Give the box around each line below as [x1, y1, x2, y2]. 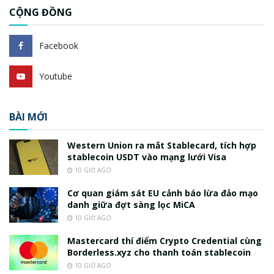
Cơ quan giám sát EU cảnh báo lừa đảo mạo [67, 187, 258, 199]
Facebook [39, 40, 78, 52]
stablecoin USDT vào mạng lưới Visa [67, 151, 226, 163]
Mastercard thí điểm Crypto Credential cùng [67, 235, 262, 247]
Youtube [39, 70, 72, 83]
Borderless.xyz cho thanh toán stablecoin [67, 246, 251, 259]
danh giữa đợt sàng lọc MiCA [67, 199, 195, 211]
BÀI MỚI [9, 110, 48, 124]
